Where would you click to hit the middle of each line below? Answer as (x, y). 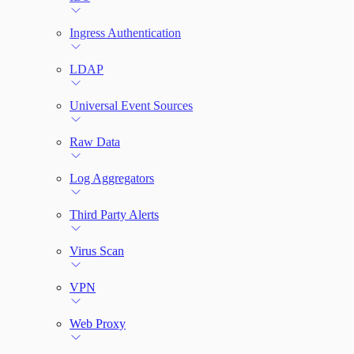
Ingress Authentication (125, 33)
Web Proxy (98, 324)
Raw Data (95, 142)
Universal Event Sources (131, 105)
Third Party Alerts (114, 215)
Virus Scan (97, 251)
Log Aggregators (112, 178)
